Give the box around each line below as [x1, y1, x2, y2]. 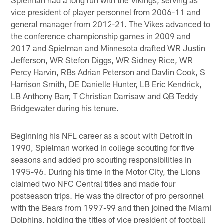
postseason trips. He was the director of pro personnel [11, 190, 204, 200]
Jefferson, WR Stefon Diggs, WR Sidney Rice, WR [11, 54, 193, 65]
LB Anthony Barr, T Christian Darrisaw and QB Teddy [11, 90, 198, 101]
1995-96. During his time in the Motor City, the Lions [11, 166, 201, 176]
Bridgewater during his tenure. [11, 102, 119, 112]
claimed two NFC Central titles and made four [11, 178, 176, 188]
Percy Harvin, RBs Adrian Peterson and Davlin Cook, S [11, 66, 206, 77]
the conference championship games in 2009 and [11, 30, 191, 41]
